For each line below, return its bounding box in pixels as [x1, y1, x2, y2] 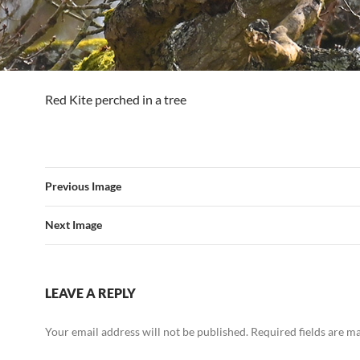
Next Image [45, 217, 102, 231]
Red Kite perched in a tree [45, 91, 186, 107]
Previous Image [45, 178, 121, 193]
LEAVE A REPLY [45, 284, 136, 301]
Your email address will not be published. [45, 324, 248, 338]
